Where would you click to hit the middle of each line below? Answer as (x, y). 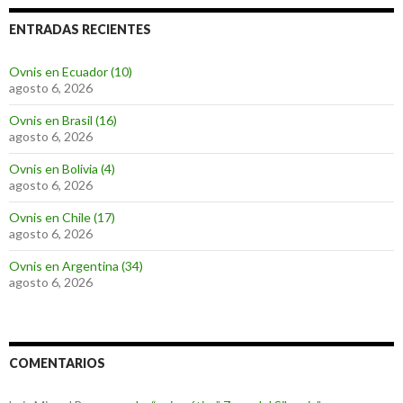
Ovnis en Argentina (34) (76, 265)
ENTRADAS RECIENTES (80, 29)
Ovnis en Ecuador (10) (71, 71)
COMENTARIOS (57, 363)
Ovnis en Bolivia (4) (62, 168)
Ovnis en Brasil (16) (63, 120)
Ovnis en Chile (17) (62, 217)
